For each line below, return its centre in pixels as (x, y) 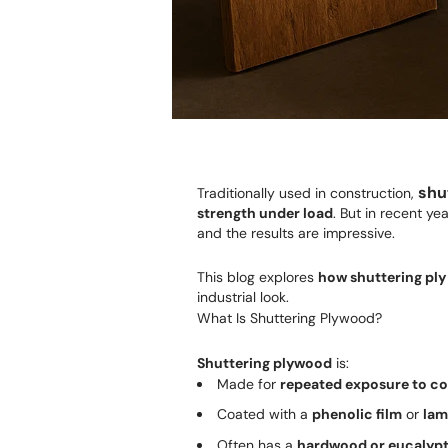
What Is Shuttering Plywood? (289, 318)
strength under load (265, 213)
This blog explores (257, 277)
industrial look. (243, 297)
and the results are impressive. (296, 233)
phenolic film (357, 414)
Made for (248, 384)
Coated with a (264, 414)
